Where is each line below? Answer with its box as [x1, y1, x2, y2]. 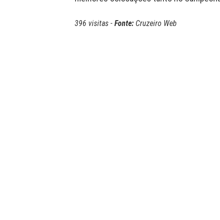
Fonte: [114, 18, 134, 28]
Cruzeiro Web [134, 18, 177, 28]
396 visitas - [75, 18, 114, 28]
